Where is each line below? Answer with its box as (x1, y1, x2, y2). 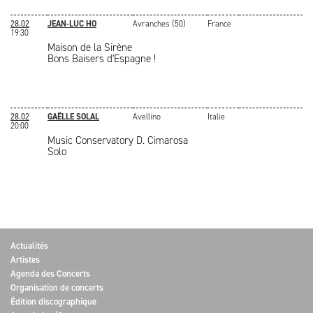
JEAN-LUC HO (48, 18, 96, 29)
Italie (208, 111, 225, 122)
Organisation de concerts (10, 282, 103, 293)
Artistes (10, 254, 40, 265)
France (208, 18, 231, 29)
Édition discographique (10, 296, 96, 307)
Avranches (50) (133, 18, 186, 29)
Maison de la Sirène (48, 41, 132, 54)
